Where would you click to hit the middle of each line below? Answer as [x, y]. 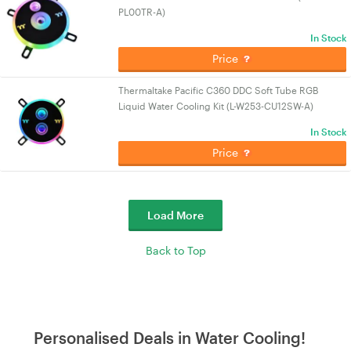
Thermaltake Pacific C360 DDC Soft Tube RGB [219, 90]
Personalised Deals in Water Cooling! [170, 338]
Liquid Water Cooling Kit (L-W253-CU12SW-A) [216, 106]
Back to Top [175, 250]
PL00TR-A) [142, 12]
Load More [175, 215]
